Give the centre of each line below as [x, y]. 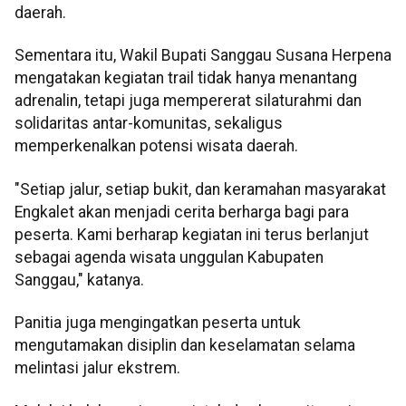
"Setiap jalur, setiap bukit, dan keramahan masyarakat [200, 189]
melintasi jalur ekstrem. [97, 368]
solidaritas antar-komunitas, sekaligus [149, 124]
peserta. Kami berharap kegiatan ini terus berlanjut [192, 234]
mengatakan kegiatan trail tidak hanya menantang [186, 78]
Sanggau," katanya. [79, 280]
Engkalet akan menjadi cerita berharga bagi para [182, 212]
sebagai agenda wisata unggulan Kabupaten [169, 257]
